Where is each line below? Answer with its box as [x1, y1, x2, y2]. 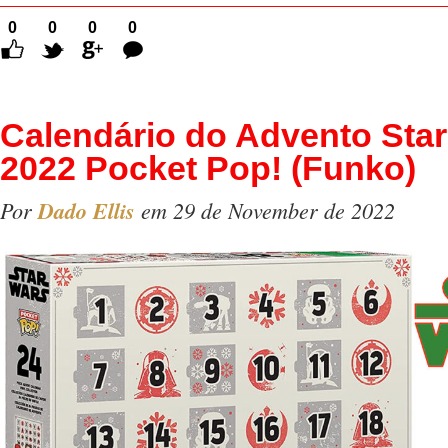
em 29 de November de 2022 [135, 194, 395, 225]
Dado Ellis [38, 194, 135, 226]
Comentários [120, 36, 218, 54]
